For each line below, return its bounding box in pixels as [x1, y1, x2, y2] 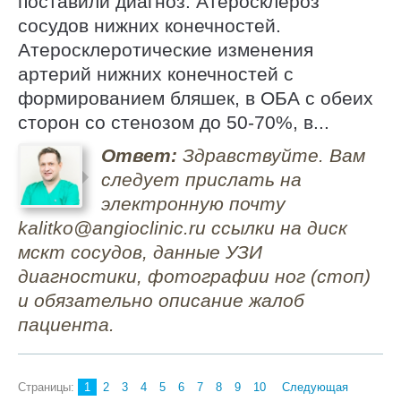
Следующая [282, 380, 348, 394]
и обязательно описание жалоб [18, 289, 304, 311]
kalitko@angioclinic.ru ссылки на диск [18, 217, 347, 238]
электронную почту [100, 192, 286, 214]
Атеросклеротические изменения [18, 39, 313, 61]
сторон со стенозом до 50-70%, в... [18, 112, 329, 133]
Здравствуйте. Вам [176, 144, 365, 166]
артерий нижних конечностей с [18, 64, 294, 85]
